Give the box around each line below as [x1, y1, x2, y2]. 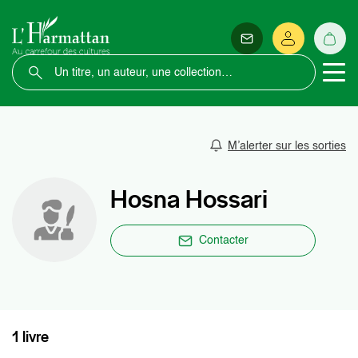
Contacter [198, 235, 249, 246]
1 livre [12, 327, 49, 347]
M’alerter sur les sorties [228, 140, 346, 152]
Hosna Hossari [110, 182, 268, 216]
